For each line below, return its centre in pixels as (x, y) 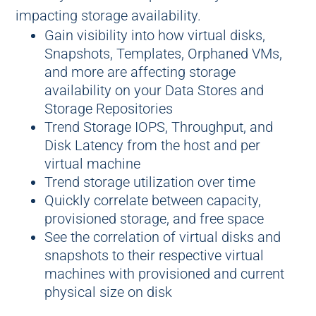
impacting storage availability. (109, 16)
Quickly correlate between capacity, (152, 200)
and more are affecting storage (140, 72)
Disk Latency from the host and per (152, 145)
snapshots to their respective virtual (154, 255)
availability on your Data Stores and (154, 90)
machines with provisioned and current (164, 274)
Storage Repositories (108, 109)
